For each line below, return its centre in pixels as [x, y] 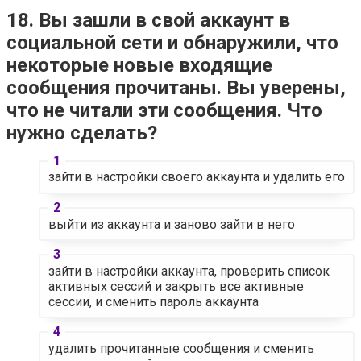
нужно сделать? [82, 133]
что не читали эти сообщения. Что [164, 110]
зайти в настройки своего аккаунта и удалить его [196, 177]
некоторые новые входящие [139, 65]
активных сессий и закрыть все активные [176, 286]
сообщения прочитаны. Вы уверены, [176, 87]
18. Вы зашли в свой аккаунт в [148, 20]
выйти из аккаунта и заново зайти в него [171, 224]
